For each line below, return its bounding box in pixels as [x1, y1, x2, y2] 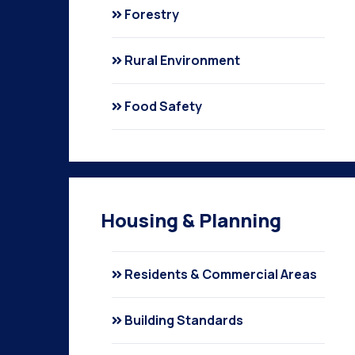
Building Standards [124, 311, 243, 329]
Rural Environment [124, 52, 240, 69]
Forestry [124, 6, 179, 23]
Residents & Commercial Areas [124, 265, 317, 283]
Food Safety [124, 97, 202, 115]
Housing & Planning [101, 207, 281, 233]
